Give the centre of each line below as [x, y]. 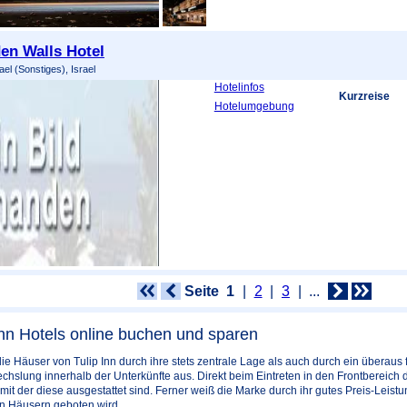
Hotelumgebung [254, 106]
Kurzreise [365, 97]
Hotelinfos [239, 88]
